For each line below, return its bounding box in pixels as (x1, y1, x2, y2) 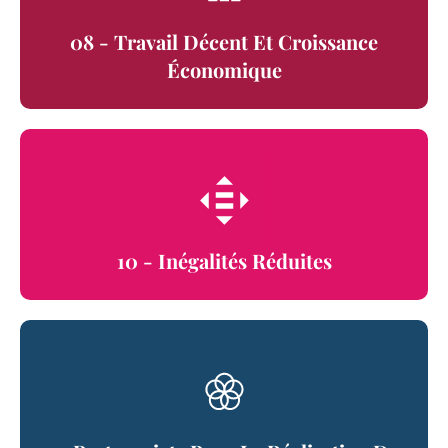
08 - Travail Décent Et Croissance (70, 28, 378, 56)
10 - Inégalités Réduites (116, 247, 332, 275)
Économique (166, 56, 282, 84)
